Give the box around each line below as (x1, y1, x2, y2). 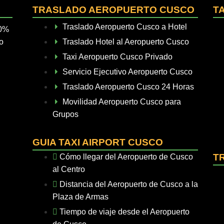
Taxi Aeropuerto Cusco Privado (62, 52, 173, 61)
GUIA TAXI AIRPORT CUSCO (32, 137, 163, 147)
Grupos (52, 110, 79, 118)
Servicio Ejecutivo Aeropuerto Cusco (62, 67, 193, 76)
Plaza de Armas (52, 192, 109, 201)
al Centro (52, 165, 85, 173)
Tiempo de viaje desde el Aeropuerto (59, 207, 190, 216)
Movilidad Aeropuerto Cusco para (62, 97, 181, 106)
